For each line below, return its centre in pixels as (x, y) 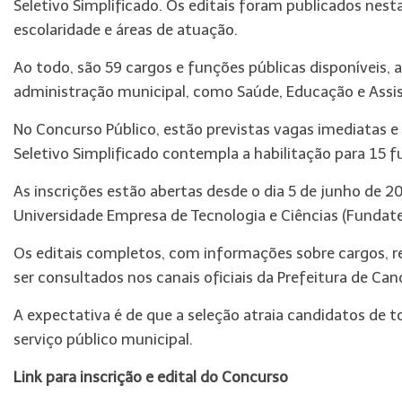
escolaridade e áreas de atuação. (126, 30)
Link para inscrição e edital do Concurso (151, 377)
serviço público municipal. (103, 339)
